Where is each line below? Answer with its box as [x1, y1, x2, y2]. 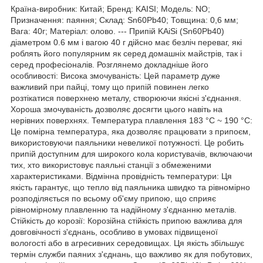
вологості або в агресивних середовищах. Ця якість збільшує [11, 238, 244, 248]
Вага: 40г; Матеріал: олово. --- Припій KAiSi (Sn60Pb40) [11, 26, 224, 36]
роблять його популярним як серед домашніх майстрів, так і [11, 48, 242, 58]
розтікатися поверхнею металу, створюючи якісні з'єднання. [11, 93, 241, 103]
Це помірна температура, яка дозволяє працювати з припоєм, [11, 126, 251, 136]
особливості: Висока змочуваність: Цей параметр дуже [11, 70, 220, 80]
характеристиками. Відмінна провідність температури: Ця [11, 171, 232, 181]
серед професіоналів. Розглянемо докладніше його [11, 59, 208, 69]
